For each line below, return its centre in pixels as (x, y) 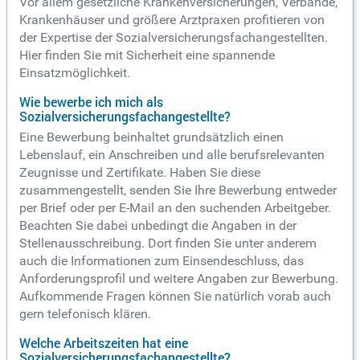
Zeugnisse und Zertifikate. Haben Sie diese (140, 173)
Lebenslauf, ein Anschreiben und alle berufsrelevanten (172, 155)
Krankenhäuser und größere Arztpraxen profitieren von (172, 20)
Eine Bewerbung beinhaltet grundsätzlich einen (151, 137)
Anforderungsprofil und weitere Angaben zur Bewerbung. (179, 279)
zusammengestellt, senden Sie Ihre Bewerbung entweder (178, 190)
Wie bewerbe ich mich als (91, 102)
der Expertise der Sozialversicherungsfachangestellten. (174, 38)
